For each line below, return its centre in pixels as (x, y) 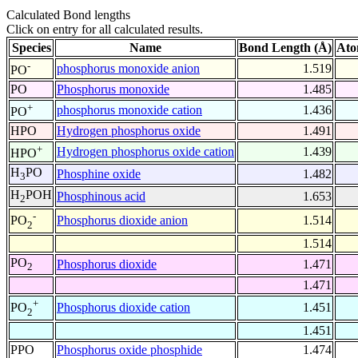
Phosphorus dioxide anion (122, 221)
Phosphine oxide (99, 174)
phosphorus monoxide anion (128, 69)
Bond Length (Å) (285, 48)
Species (31, 48)
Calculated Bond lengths (68, 15)
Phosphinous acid (101, 197)
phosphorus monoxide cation (129, 110)
